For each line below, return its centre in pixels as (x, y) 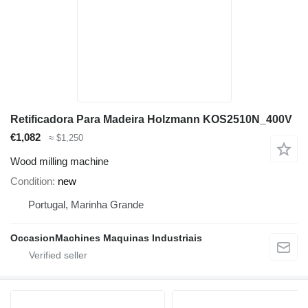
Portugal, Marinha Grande (86, 204)
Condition (31, 181)
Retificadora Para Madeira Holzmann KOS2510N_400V (151, 120)
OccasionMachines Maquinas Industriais (106, 238)
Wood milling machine (59, 161)
